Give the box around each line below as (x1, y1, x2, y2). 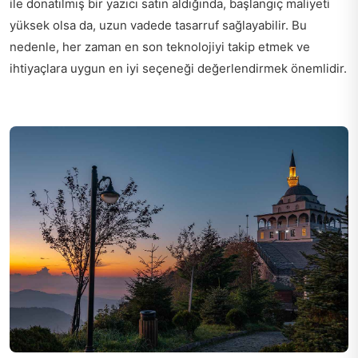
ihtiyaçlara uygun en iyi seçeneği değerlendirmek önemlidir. (10, 61, 347, 77)
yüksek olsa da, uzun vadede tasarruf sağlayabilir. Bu (10, 18, 307, 34)
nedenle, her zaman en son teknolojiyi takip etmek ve (10, 39, 310, 55)
